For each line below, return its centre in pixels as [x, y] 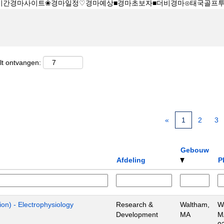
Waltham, [195, 204]
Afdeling [131, 160]
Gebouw [195, 150]
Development [137, 214]
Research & [134, 204]
